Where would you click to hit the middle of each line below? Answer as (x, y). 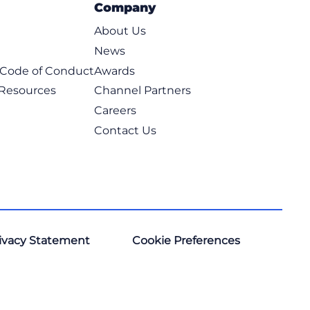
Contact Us (125, 130)
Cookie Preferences (186, 240)
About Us (120, 30)
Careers (115, 111)
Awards (114, 71)
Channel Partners (142, 91)
